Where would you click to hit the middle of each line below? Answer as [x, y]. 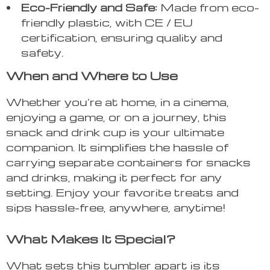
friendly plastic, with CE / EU [107, 22]
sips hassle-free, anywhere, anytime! [116, 207]
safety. [42, 52]
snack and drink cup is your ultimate [115, 132]
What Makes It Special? [91, 239]
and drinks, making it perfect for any [114, 177]
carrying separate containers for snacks [128, 162]
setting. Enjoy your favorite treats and [122, 192]
